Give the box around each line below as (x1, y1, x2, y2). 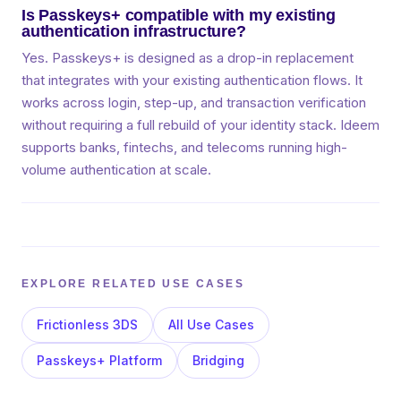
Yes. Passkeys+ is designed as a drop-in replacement (21, 49, 354, 66)
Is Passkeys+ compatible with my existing (21, 6, 336, 24)
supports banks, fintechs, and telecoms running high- (21, 139, 347, 156)
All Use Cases (168, 317, 254, 332)
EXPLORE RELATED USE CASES (21, 277, 245, 290)
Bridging (192, 353, 244, 368)
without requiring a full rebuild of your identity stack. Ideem (21, 116, 380, 133)
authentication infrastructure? (21, 22, 246, 40)
